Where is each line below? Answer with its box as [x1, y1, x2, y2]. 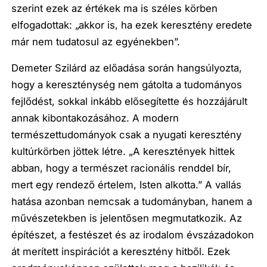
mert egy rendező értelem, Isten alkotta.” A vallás [11, 179, 242, 191]
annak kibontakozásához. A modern [11, 112, 179, 125]
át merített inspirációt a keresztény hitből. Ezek [11, 246, 231, 258]
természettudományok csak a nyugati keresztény [11, 129, 242, 141]
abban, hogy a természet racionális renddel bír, [11, 162, 232, 175]
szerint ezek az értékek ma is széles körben [11, 2, 218, 14]
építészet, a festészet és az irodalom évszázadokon [11, 229, 254, 241]
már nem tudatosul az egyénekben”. [11, 35, 181, 48]
